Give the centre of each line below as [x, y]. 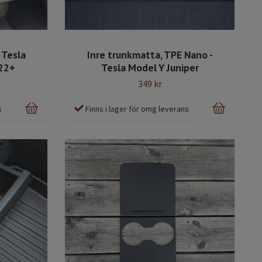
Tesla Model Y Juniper [150, 68]
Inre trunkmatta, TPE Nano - [150, 55]
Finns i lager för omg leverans [137, 109]
